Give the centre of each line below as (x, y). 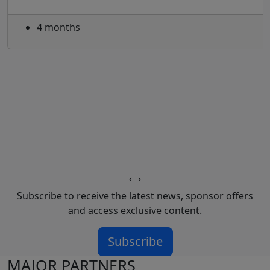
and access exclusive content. (135, 211)
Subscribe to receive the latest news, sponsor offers (135, 196)
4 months (58, 27)
